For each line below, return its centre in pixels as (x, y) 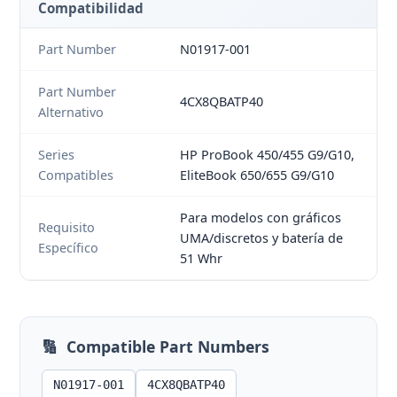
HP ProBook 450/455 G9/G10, (268, 155)
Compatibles (76, 175)
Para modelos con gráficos (261, 218)
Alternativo (71, 113)
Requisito (67, 228)
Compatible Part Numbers (168, 347)
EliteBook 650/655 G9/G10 (257, 175)
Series (57, 155)
